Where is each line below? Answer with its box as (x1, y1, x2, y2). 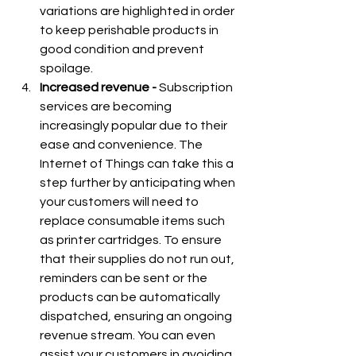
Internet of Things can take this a (40, 157, 236, 170)
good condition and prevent (40, 43, 207, 56)
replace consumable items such (40, 215, 227, 227)
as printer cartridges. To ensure (40, 234, 224, 246)
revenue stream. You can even (40, 329, 218, 342)
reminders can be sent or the (40, 272, 210, 284)
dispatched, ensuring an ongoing (40, 310, 234, 323)
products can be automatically (40, 291, 222, 304)
